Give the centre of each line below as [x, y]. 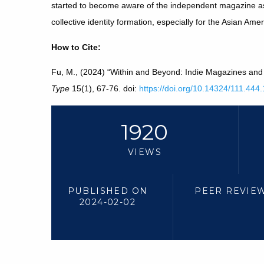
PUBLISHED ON [108, 191]
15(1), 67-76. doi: [104, 89]
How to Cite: [76, 47]
